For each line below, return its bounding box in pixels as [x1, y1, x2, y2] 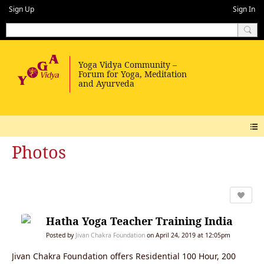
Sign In [233, 4, 255, 14]
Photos [12, 140, 66, 164]
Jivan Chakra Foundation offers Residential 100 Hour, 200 [12, 250, 236, 262]
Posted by [46, 230, 75, 239]
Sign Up [9, 4, 34, 14]
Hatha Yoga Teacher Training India [46, 213, 233, 228]
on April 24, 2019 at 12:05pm [145, 230, 230, 239]
